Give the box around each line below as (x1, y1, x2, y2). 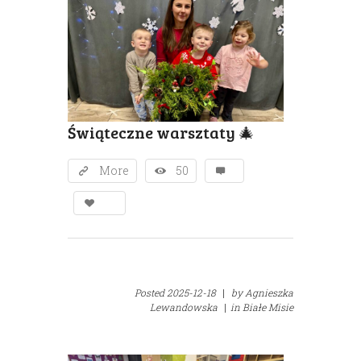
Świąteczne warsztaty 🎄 (68, 121, 255, 144)
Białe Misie (243, 301, 293, 314)
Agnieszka (245, 286, 293, 300)
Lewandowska (150, 301, 218, 314)
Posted (135, 286, 167, 300)
